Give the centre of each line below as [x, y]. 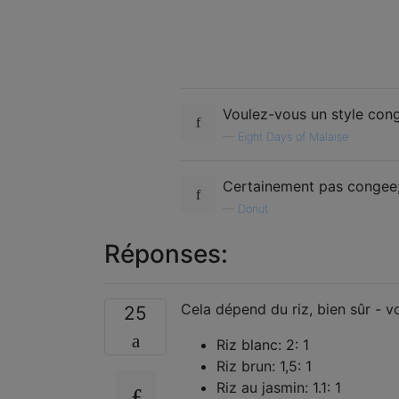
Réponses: [166, 253]
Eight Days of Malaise [293, 136]
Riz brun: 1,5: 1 [264, 366]
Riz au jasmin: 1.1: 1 [279, 387]
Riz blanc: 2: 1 [263, 344]
